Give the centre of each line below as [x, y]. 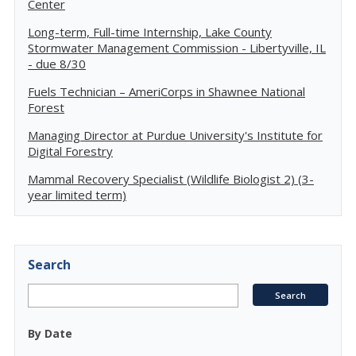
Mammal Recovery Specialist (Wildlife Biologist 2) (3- [171, 179]
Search [49, 265]
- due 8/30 [57, 64]
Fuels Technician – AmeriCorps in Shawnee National [166, 91]
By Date [50, 333]
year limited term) [77, 195]
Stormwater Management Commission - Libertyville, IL [177, 48]
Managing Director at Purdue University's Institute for [175, 135]
